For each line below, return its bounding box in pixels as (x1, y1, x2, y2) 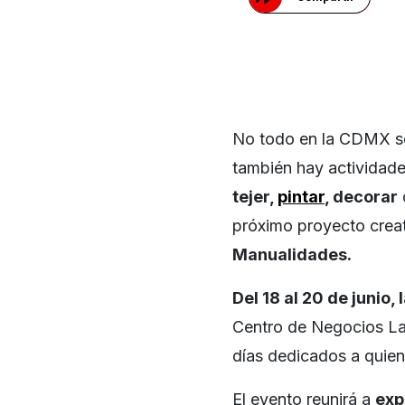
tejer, (232, 186, 278, 206)
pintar (278, 186, 325, 206)
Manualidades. (232, 244, 352, 264)
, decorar (325, 186, 398, 206)
